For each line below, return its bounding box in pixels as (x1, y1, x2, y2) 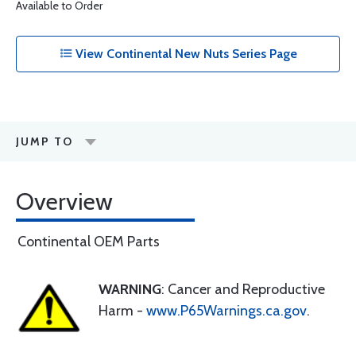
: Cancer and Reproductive (161, 281, 325, 298)
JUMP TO (16, 134, 73, 149)
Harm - (99, 302, 146, 319)
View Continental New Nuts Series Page (72, 46, 297, 61)
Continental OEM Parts (17, 233, 160, 250)
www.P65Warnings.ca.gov (146, 302, 307, 319)
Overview (16, 187, 113, 216)
